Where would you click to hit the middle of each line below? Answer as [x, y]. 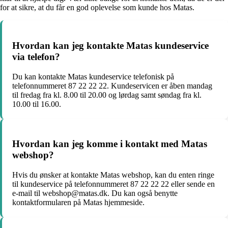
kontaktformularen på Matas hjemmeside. [78, 203]
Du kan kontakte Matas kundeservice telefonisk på [93, 76]
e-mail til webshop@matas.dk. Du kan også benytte [95, 193]
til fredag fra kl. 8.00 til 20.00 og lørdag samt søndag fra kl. [107, 95]
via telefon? [36, 56]
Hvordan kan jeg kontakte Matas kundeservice [110, 45]
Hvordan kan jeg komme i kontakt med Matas [110, 144]
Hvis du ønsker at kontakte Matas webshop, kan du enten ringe [113, 175]
